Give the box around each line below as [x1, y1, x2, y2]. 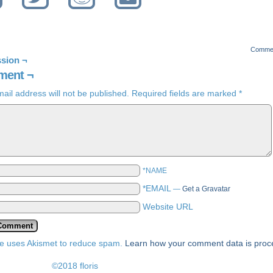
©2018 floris [51, 261, 98, 271]
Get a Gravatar [182, 185, 230, 193]
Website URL [143, 202, 193, 211]
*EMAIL [143, 183, 171, 193]
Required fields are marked [129, 88, 239, 98]
